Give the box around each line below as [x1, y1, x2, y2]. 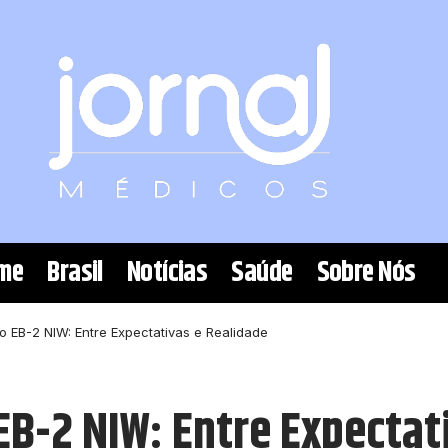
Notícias [126, 252, 208, 295]
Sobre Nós [316, 252, 416, 295]
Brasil [47, 252, 103, 295]
